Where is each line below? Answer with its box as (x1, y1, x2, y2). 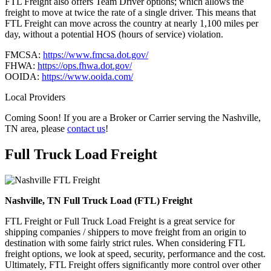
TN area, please (5, 123, 67, 134)
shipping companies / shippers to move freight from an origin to (5, 226, 246, 237)
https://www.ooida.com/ (42, 71, 133, 82)
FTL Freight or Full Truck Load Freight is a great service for (5, 215, 235, 226)
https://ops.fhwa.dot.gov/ (38, 60, 132, 71)
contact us (67, 123, 105, 134)
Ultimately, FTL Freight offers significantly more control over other (5, 259, 261, 270)
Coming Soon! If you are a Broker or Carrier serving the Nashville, (5, 112, 261, 123)
